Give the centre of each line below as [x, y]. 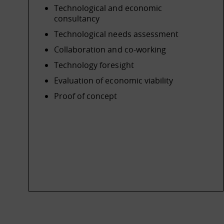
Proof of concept [86, 96]
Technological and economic [108, 8]
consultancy [77, 18]
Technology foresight [94, 65]
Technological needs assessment [116, 34]
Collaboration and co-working [110, 49]
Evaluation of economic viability [114, 80]
